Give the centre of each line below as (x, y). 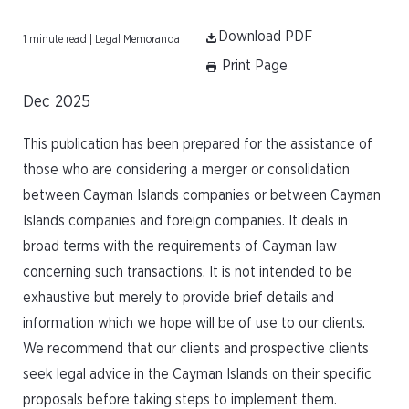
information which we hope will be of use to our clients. (194, 323)
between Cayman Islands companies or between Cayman (202, 195)
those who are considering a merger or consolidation (186, 170)
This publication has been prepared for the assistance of (198, 144)
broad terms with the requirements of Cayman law (180, 246)
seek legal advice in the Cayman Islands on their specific (197, 374)
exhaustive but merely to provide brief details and (178, 298)
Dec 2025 (57, 102)
